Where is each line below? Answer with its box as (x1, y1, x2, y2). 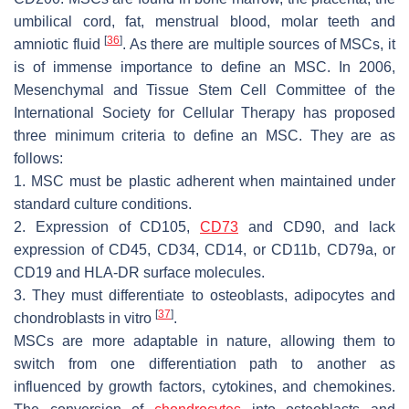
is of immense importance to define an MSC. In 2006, (14, 59, 395, 76)
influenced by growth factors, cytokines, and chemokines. (14, 379, 395, 395)
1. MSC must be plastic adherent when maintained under (14, 173, 395, 190)
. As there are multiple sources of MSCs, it (122, 37, 396, 53)
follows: (14, 151, 63, 167)
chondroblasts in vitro (14, 310, 155, 327)
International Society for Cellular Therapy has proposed (14, 105, 395, 121)
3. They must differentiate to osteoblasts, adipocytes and (14, 288, 395, 304)
